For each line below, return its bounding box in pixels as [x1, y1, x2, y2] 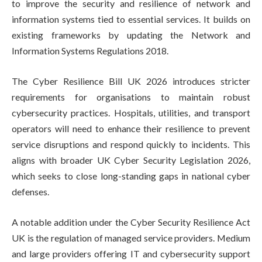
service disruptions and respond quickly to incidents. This [12, 139, 250, 150]
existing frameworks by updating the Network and [12, 29, 250, 41]
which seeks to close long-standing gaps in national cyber [12, 170, 250, 182]
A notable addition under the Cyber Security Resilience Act [12, 216, 250, 227]
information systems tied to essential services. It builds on [12, 13, 250, 25]
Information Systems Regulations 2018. [12, 45, 168, 57]
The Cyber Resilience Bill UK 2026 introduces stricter [12, 75, 250, 87]
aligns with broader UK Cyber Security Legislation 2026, [12, 154, 250, 166]
